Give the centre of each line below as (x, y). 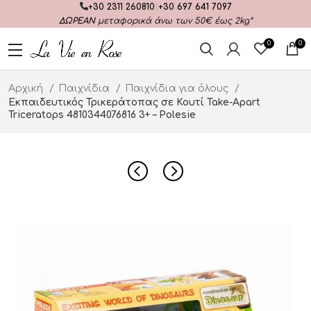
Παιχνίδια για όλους (178, 89)
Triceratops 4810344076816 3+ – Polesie (102, 115)
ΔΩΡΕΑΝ (77, 21)
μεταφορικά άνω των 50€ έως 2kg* (174, 21)
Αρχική (27, 89)
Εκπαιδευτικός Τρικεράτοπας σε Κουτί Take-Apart (134, 102)
